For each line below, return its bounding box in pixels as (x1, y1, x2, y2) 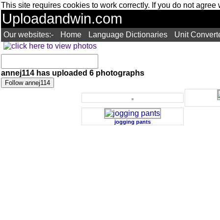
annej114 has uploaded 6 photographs (1, 69, 144, 77)
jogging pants (114, 119, 151, 125)
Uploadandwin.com (2, 11, 122, 27)
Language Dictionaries (88, 30, 167, 39)
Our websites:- (3, 30, 54, 39)
